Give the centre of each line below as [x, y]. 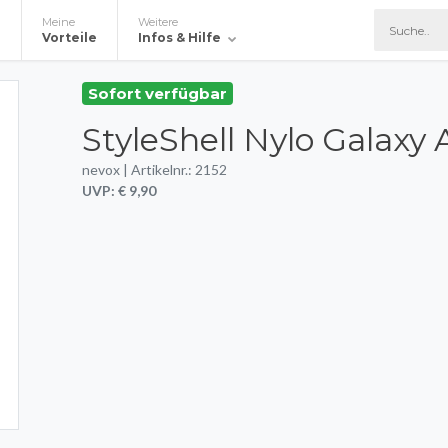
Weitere [157, 22]
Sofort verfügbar [157, 93]
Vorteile [69, 37]
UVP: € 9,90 [119, 190]
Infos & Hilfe [179, 37]
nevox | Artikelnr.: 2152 [154, 169]
